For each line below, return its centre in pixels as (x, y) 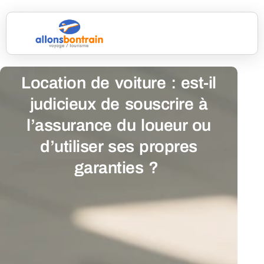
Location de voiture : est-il (119, 83)
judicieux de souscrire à (119, 104)
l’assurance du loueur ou (119, 126)
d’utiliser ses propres (119, 147)
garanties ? (119, 168)
